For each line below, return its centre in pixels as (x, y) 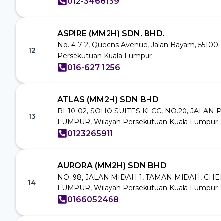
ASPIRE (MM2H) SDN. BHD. (111, 33)
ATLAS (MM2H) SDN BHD (108, 99)
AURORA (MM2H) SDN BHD (112, 165)
